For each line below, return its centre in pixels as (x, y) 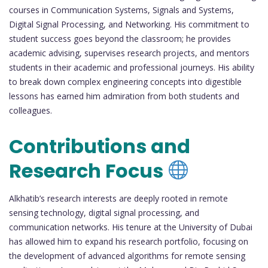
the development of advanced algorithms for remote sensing (127, 255)
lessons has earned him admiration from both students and (124, 96)
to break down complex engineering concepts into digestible (125, 81)
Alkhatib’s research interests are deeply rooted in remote (118, 198)
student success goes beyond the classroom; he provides (120, 38)
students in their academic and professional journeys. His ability (132, 67)
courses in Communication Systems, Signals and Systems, (121, 10)
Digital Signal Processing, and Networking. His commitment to (129, 24)
